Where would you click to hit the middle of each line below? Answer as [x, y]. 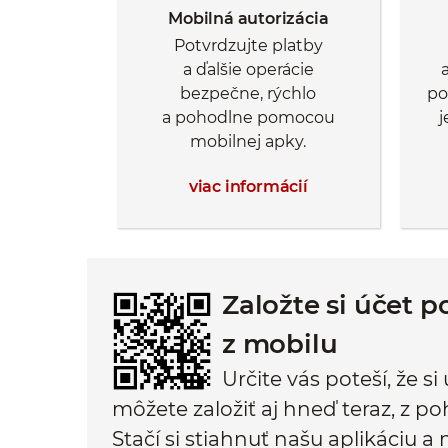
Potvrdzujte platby [248, 46]
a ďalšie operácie [248, 70]
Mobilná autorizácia [248, 18]
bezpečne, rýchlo [248, 94]
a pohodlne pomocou [248, 118]
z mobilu [280, 344]
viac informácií [248, 186]
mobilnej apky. [248, 142]
